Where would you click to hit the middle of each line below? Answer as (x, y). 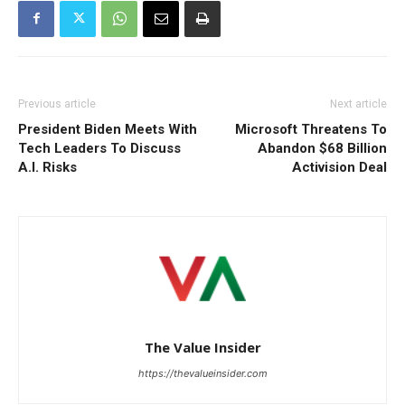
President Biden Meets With (108, 129)
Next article (358, 104)
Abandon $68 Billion (322, 148)
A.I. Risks (47, 167)
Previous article (57, 104)
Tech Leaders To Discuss (99, 148)
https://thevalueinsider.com (202, 373)
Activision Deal (339, 167)
